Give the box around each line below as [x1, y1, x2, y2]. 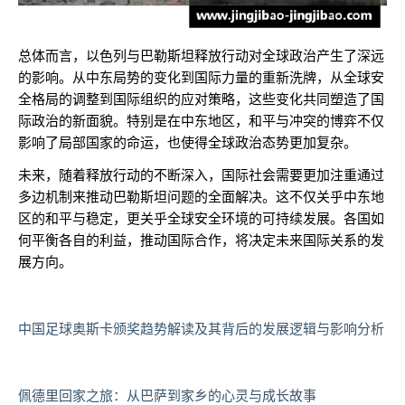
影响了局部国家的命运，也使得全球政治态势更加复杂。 [18, 134, 357, 152]
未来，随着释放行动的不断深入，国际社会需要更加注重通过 [18, 166, 384, 184]
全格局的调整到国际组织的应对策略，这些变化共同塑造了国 [18, 90, 384, 108]
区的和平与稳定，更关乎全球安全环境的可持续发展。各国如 [18, 210, 384, 228]
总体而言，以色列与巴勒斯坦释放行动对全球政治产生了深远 [18, 47, 384, 65]
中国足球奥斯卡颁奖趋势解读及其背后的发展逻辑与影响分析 [18, 320, 384, 338]
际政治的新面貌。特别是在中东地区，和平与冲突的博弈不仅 [18, 112, 384, 130]
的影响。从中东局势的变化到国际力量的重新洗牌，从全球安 [18, 69, 384, 87]
